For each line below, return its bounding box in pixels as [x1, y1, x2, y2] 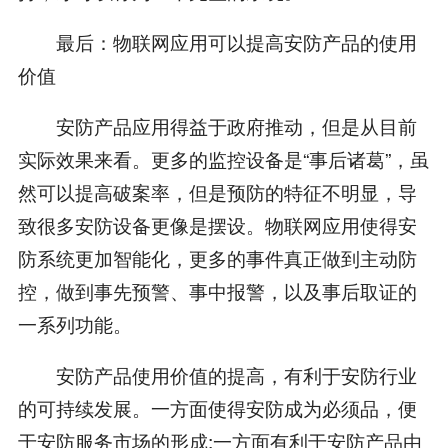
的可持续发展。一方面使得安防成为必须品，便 [17, 394, 417, 422]
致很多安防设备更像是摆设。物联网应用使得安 [17, 211, 417, 239]
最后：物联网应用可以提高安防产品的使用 [17, 28, 417, 56]
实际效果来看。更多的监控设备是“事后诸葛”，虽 [17, 145, 429, 173]
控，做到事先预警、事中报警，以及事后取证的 [17, 277, 417, 305]
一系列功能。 [17, 310, 132, 338]
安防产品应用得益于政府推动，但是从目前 [17, 112, 417, 140]
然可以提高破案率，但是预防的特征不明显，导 [17, 178, 417, 206]
